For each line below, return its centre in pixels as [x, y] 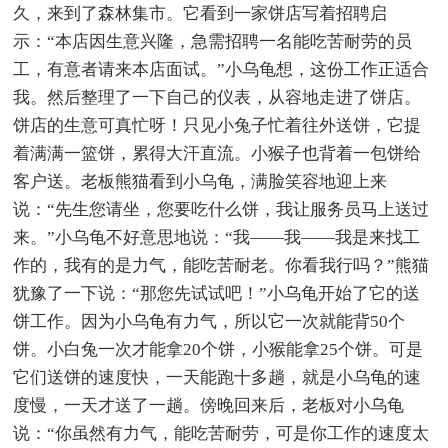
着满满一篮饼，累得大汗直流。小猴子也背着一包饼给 [217, 153]
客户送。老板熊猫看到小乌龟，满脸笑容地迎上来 [200, 181]
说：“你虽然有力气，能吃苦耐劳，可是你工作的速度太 [221, 433]
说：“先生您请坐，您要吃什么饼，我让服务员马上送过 [221, 209]
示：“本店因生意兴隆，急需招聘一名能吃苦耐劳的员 [213, 41]
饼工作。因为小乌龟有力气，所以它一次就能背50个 [209, 321]
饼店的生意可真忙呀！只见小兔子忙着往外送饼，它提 [217, 125]
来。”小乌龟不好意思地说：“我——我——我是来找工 [217, 237]
